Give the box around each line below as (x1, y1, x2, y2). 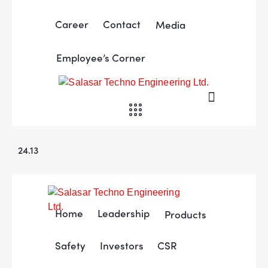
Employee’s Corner (56, 50, 145, 65)
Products (165, 206, 207, 221)
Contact (102, 16, 141, 31)
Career (54, 16, 89, 31)
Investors (99, 238, 144, 253)
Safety (54, 238, 86, 253)
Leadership (97, 205, 150, 220)
